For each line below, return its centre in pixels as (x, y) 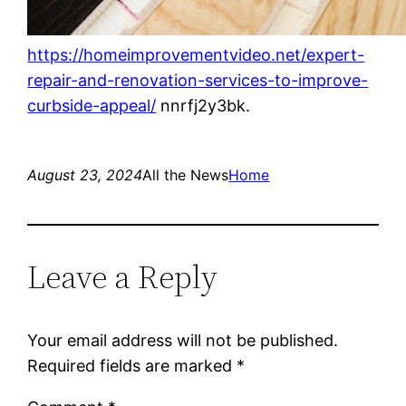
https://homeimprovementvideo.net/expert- (196, 54)
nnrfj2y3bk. (203, 105)
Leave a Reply (123, 276)
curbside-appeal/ (92, 105)
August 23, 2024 (85, 174)
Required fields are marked (132, 365)
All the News (186, 174)
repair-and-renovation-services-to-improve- (198, 80)
